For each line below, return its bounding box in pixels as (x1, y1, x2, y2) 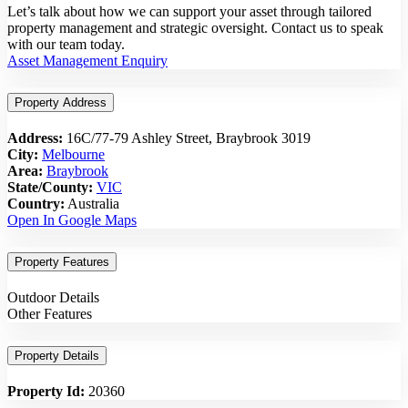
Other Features (7, 305, 92, 321)
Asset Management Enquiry (7, 53, 168, 69)
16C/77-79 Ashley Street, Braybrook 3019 (63, 130, 311, 147)
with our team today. (7, 36, 125, 53)
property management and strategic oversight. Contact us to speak (7, 20, 383, 36)
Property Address (15, 96, 107, 110)
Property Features (15, 254, 109, 269)
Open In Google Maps (7, 212, 137, 229)
